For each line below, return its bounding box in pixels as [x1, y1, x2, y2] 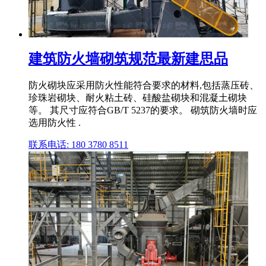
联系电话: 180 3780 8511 [28, 140, 128, 150]
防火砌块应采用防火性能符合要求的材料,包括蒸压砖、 [28, 80, 259, 91]
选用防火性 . [28, 118, 81, 128]
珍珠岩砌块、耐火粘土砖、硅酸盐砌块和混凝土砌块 [28, 93, 247, 103]
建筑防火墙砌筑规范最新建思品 [28, 50, 228, 66]
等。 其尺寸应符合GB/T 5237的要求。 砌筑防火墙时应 [28, 105, 257, 116]
